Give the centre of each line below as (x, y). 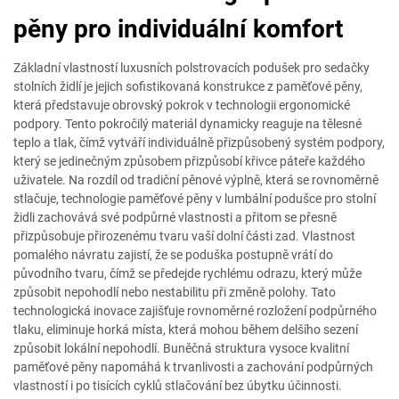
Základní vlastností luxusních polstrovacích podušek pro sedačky (191, 68)
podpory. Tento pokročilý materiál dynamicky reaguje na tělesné (187, 124)
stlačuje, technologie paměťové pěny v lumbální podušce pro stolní (195, 199)
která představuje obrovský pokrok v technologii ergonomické (182, 105)
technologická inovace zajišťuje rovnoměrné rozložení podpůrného (195, 311)
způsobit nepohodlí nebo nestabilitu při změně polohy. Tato (175, 292)
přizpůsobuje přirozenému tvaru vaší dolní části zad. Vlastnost (184, 236)
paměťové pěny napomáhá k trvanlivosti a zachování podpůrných (193, 367)
